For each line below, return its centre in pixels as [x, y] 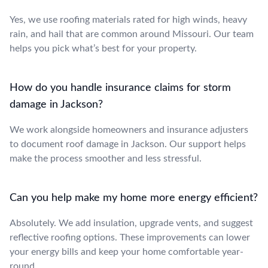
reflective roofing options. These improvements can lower [130, 237]
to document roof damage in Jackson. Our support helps [128, 144]
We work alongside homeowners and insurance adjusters [129, 130]
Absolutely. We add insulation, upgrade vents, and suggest [131, 223]
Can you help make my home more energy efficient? [134, 198]
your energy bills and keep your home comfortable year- [127, 252]
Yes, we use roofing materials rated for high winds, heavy [128, 19]
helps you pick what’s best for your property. [103, 48]
